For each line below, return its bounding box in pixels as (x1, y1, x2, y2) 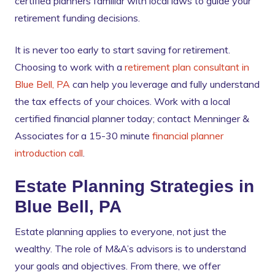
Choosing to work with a (15, 61, 125, 74)
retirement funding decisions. (15, 12, 140, 25)
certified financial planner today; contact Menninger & (15, 112, 249, 125)
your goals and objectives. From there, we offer (15, 260, 220, 273)
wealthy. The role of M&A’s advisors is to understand (15, 242, 246, 255)
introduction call (15, 147, 83, 160)
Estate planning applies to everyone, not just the (15, 225, 227, 238)
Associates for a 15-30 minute (15, 130, 152, 142)
